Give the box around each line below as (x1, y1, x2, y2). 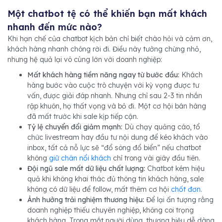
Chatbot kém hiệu (145, 164, 205, 173)
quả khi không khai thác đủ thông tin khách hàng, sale (27, 174, 204, 183)
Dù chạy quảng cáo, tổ (122, 122, 200, 131)
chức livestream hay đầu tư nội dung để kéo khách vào (27, 132, 208, 142)
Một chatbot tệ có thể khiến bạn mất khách (7, 7, 207, 19)
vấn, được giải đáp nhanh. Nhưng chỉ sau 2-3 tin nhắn (27, 91, 202, 100)
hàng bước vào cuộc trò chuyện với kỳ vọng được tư (27, 80, 199, 90)
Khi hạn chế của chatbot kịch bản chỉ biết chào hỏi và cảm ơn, (7, 34, 212, 43)
